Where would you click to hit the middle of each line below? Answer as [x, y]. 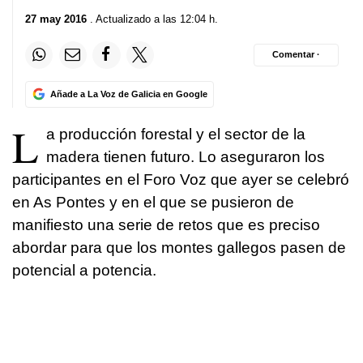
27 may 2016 [56, 19]
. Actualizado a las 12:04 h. [152, 19]
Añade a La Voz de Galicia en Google [128, 94]
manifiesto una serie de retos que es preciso [166, 224]
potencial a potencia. [84, 270]
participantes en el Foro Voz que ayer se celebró [181, 179]
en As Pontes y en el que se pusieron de [153, 202]
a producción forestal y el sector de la [176, 134]
